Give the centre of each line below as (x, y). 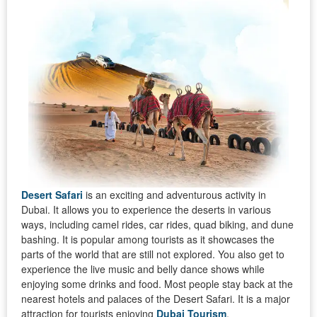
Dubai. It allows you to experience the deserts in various (146, 209)
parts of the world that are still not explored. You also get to (153, 254)
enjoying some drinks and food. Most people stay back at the (157, 283)
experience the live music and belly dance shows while (143, 269)
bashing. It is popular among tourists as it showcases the (148, 239)
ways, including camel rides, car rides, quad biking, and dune (157, 224)
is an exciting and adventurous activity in (174, 194)
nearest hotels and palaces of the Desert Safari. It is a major (156, 298)
